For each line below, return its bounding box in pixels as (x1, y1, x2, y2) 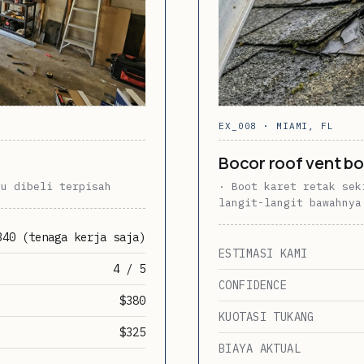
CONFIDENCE (219, 277, 288, 292)
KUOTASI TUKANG (219, 309, 314, 324)
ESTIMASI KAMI (219, 245, 308, 261)
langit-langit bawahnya (219, 195, 362, 210)
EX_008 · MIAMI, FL (219, 119, 334, 132)
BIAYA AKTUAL (219, 340, 301, 356)
